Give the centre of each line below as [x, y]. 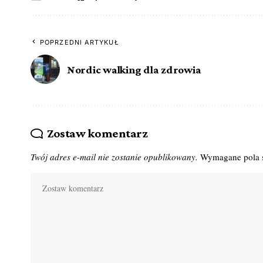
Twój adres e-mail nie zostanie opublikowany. [114, 157]
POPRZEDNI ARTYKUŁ [80, 43]
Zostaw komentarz [97, 134]
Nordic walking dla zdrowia [134, 69]
